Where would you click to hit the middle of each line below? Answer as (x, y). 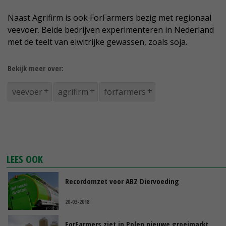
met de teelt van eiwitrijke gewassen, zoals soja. (97, 42)
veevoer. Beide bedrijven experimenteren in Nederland (111, 30)
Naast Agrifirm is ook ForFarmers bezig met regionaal (109, 18)
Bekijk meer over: (36, 68)
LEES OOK (25, 159)
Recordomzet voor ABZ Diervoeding (122, 181)
